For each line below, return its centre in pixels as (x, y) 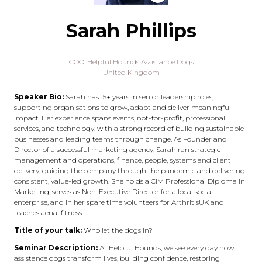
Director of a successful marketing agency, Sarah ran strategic (117, 149)
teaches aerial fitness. (49, 213)
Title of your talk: (49, 230)
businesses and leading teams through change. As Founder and (120, 139)
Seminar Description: (57, 248)
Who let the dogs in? (118, 230)
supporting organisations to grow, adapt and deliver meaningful (123, 107)
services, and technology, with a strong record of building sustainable (129, 128)
